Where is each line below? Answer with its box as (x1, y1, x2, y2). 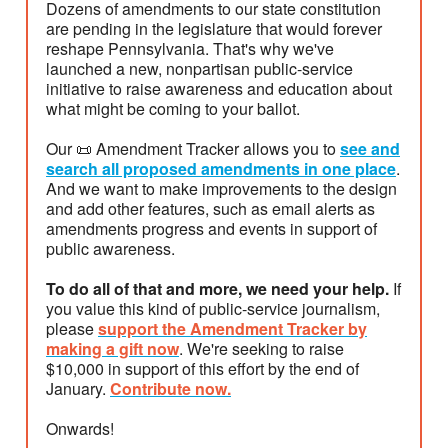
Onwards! (46, 416, 114, 440)
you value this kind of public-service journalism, (46, 296, 380, 320)
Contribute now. (110, 376, 231, 400)
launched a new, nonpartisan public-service (46, 56, 353, 80)
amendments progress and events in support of (46, 216, 377, 240)
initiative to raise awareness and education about (46, 76, 392, 100)
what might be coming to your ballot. (46, 96, 300, 120)
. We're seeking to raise (179, 336, 344, 360)
